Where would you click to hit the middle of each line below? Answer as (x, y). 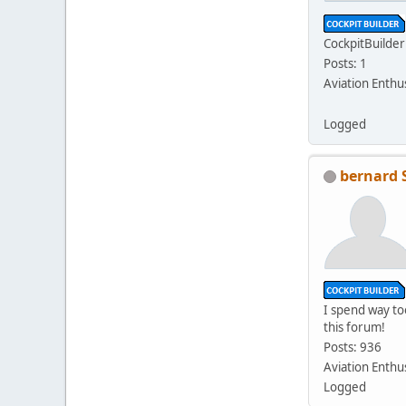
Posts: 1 (345, 63)
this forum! (354, 328)
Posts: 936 (353, 348)
